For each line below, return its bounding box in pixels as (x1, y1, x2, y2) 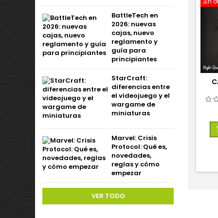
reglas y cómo (111, 160, 160, 169)
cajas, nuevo (111, 28, 154, 37)
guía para (111, 46, 146, 55)
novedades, (111, 151, 151, 160)
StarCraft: (111, 73, 147, 83)
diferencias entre (111, 82, 170, 91)
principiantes (111, 54, 157, 64)
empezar (111, 168, 142, 178)
